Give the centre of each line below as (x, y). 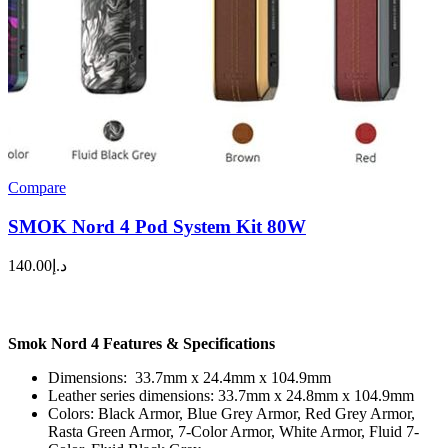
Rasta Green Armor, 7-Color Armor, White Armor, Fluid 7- (233, 431)
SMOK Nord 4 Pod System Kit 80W (157, 226)
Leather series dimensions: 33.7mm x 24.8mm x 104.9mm (231, 395)
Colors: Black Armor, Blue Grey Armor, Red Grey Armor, (231, 413)
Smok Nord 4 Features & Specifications (141, 343)
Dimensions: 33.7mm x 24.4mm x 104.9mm (189, 377)
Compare (37, 188)
